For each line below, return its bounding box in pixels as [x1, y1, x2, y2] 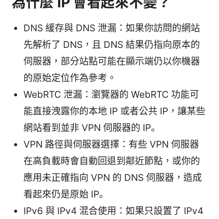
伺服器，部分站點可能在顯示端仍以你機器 [23, 56, 200, 67]
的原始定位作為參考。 [23, 72, 116, 84]
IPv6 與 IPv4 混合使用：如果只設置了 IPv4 [23, 205, 203, 217]
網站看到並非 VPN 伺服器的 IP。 [23, 122, 160, 134]
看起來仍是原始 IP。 [23, 189, 109, 200]
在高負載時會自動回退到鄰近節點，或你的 [23, 155, 200, 167]
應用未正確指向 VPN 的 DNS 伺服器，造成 [23, 172, 202, 184]
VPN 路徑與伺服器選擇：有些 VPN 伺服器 [23, 139, 199, 151]
